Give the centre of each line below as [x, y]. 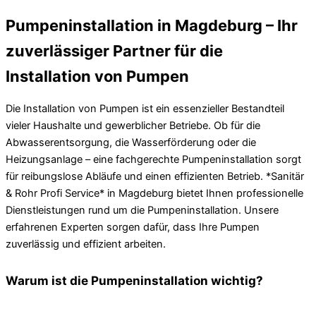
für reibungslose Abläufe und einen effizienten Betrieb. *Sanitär [155, 177]
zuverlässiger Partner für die [114, 50]
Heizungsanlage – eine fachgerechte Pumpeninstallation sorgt [153, 160]
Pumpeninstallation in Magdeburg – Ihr [152, 25]
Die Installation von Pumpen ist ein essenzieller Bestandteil [145, 109]
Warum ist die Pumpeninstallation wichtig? [134, 280]
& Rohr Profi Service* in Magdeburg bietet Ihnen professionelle [154, 194]
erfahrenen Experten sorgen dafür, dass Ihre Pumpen [133, 227]
